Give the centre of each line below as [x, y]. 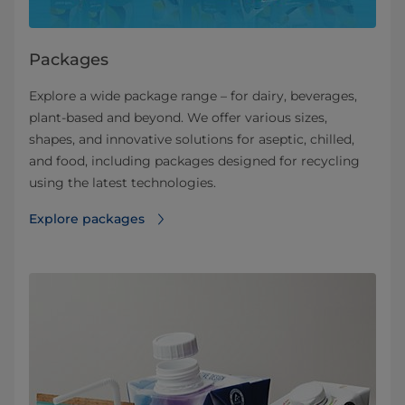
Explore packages [87, 219]
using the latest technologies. [122, 183]
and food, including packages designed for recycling [194, 161]
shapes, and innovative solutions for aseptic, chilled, [192, 140]
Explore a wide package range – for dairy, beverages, [193, 96]
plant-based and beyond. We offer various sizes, [178, 118]
